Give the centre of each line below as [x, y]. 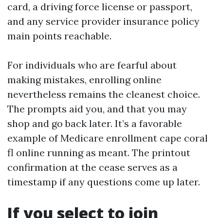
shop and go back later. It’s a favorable [95, 123]
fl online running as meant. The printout [99, 153]
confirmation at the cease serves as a [92, 167]
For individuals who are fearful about [92, 65]
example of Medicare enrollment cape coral [108, 138]
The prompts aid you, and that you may [97, 109]
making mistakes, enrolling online [84, 80]
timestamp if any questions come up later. [104, 182]
